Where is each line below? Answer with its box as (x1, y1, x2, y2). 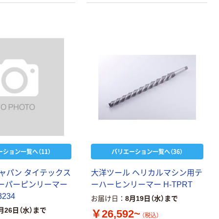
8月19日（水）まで (125, 194, 178, 202)
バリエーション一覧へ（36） (111, 147, 183, 155)
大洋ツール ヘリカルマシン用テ (91, 168, 203, 177)
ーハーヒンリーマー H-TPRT (91, 180, 193, 189)
